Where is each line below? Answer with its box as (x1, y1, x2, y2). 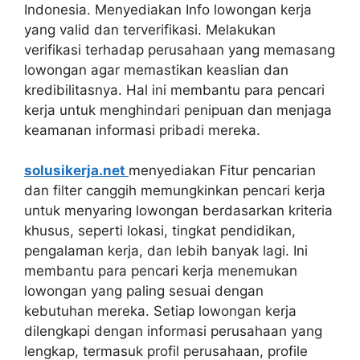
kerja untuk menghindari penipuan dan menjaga (24, 101, 332, 118)
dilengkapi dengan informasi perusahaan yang (24, 323, 322, 339)
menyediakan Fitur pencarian (129, 162, 316, 178)
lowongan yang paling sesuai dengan (24, 283, 264, 299)
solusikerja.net (24, 162, 129, 178)
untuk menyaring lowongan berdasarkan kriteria (24, 202, 333, 219)
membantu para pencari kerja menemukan (24, 263, 297, 279)
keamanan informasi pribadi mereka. (24, 121, 260, 138)
